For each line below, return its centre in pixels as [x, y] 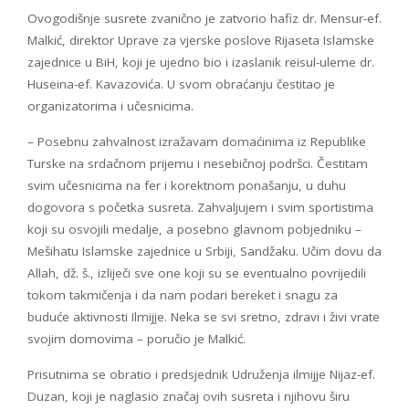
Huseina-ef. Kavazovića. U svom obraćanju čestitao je [181, 84]
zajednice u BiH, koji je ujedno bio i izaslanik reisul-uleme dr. [201, 63]
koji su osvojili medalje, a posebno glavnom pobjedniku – [194, 230]
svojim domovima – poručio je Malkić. [136, 339]
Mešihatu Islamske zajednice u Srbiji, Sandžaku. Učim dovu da [204, 252]
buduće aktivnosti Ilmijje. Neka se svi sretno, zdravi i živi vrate [204, 317]
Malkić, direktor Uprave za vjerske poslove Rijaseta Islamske [201, 41]
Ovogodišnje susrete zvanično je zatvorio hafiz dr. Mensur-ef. [204, 19]
